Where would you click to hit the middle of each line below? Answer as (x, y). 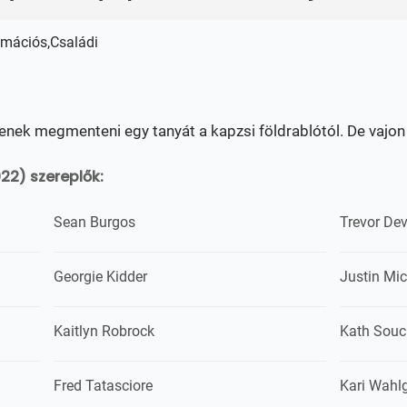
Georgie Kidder (100, 277)
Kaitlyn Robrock (104, 331)
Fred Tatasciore (103, 386)
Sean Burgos (94, 222)
